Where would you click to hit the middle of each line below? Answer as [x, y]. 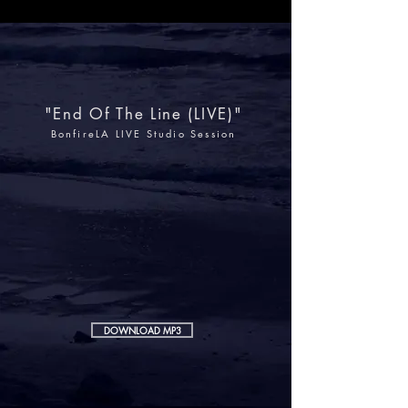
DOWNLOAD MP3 [142, 330]
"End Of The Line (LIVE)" [143, 114]
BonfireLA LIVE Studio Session [143, 133]
